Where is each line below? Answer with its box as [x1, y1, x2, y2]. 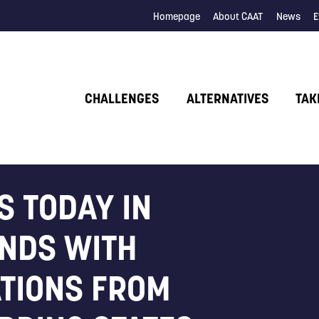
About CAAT [213, 9, 263, 23]
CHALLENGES [85, 90, 159, 108]
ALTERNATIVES [186, 90, 268, 108]
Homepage [152, 9, 200, 23]
